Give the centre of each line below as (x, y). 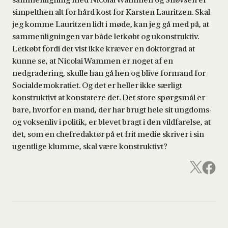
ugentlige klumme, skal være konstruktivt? (90, 146)
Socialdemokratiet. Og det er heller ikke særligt (97, 85)
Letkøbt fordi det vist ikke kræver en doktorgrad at (104, 49)
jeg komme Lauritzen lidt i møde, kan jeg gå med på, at (111, 24)
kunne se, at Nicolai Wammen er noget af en (93, 61)
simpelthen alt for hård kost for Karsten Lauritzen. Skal (111, 12)
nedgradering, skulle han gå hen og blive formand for (109, 73)
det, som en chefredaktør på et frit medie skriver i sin (108, 134)
